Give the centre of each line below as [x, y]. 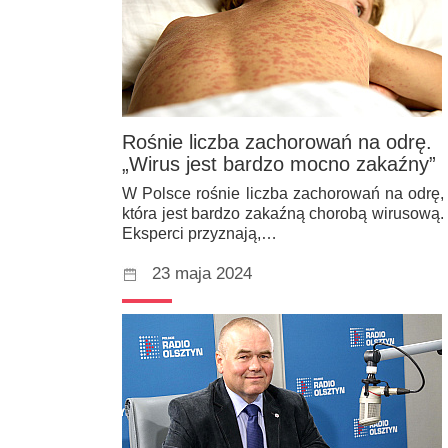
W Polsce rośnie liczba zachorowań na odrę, [283, 193]
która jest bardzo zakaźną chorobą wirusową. [283, 213]
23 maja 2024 [202, 273]
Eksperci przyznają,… [199, 233]
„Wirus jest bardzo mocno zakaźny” [279, 163]
